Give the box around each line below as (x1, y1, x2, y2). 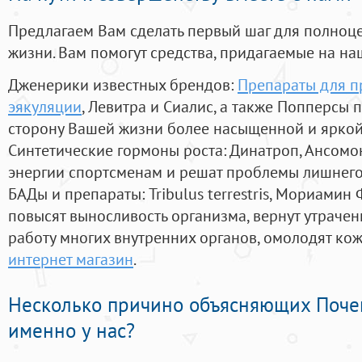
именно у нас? (8, 318, 135, 344)
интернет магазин (8, 248, 133, 271)
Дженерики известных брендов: (8, 74, 238, 96)
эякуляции (8, 95, 82, 118)
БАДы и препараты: (8, 183, 149, 205)
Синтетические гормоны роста (8, 139, 223, 162)
